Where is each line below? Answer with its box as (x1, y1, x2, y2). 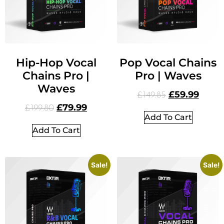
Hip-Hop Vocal (15, 56, 96, 70)
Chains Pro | (22, 69, 89, 83)
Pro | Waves (134, 69, 201, 83)
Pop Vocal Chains (119, 56, 216, 70)
